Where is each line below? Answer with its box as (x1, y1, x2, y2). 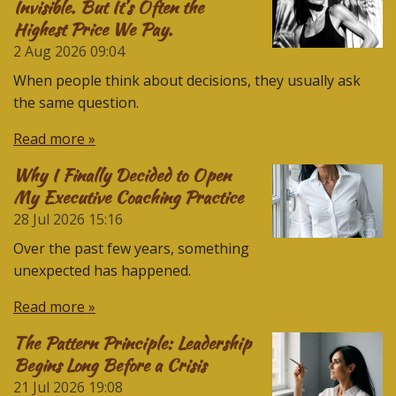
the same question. (13, 92, 139, 112)
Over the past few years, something (13, 238, 249, 258)
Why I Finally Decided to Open (13, 162, 231, 187)
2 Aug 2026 (13, 41, 87, 61)
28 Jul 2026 (13, 209, 85, 229)
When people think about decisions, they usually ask (13, 70, 361, 90)
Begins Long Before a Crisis (13, 352, 206, 377)
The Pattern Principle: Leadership (13, 330, 251, 355)
